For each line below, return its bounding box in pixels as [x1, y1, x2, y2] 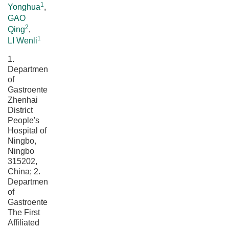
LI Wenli [8, 36, 37, 45]
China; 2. [8, 167, 40, 176]
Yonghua [8, 3, 40, 11]
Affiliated [8, 218, 39, 227]
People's [8, 116, 39, 125]
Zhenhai [8, 96, 38, 104]
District [8, 106, 33, 114]
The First [8, 208, 40, 217]
